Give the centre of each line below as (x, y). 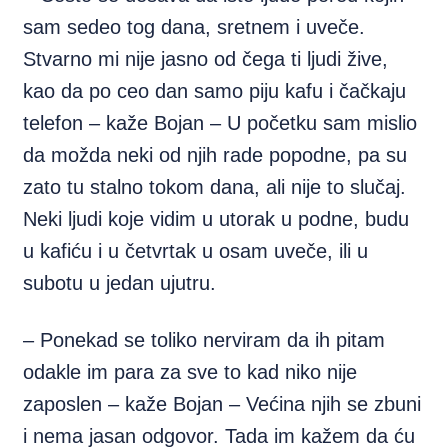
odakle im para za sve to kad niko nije (190, 372)
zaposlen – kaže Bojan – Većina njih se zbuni (222, 404)
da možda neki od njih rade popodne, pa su (215, 155)
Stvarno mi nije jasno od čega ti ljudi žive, (206, 59)
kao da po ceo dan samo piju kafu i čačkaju (215, 91)
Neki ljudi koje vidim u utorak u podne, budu (216, 219)
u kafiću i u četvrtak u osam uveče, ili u (196, 251)
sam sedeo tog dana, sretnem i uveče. (194, 27)
